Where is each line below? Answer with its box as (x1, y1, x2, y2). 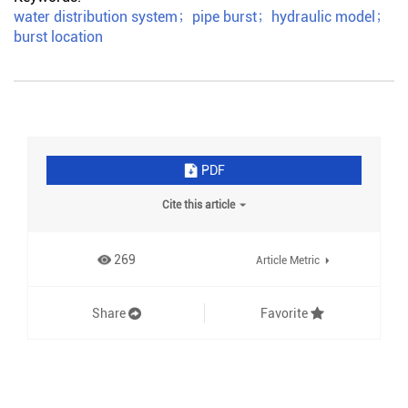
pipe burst (192, 8, 257, 25)
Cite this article (162, 199, 235, 211)
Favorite (260, 305, 308, 321)
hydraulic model (271, 8, 375, 25)
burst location (14, 28, 103, 46)
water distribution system (14, 8, 178, 25)
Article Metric (255, 254, 320, 267)
